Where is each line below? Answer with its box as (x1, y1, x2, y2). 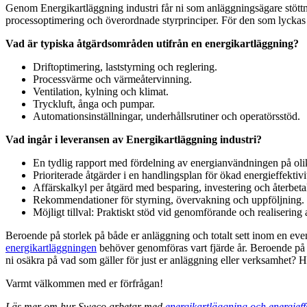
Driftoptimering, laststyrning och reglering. (33, 61, 217, 73)
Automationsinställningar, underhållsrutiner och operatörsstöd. (33, 110, 300, 123)
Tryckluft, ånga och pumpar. (33, 98, 155, 110)
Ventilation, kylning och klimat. (33, 86, 169, 98)
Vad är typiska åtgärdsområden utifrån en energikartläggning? (5, 38, 299, 50)
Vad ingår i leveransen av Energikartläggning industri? (5, 134, 262, 146)
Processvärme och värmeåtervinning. (33, 73, 192, 86)
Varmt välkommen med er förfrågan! (5, 278, 163, 290)
